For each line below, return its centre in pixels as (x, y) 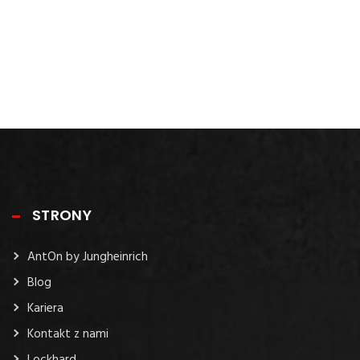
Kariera (45, 309)
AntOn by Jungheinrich (88, 258)
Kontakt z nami (68, 335)
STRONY (62, 215)
